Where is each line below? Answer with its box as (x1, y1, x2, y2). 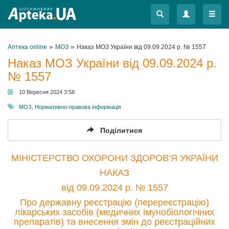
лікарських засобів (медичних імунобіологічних (15, 207, 214, 217)
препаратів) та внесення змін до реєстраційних (14, 217, 215, 227)
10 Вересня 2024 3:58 (19, 89, 75, 95)
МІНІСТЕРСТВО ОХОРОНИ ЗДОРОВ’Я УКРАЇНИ (11, 153, 218, 163)
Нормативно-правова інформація (35, 104, 121, 110)
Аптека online (8, 43, 47, 51)
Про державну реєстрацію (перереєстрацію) (20, 197, 209, 208)
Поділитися (100, 126, 142, 134)
